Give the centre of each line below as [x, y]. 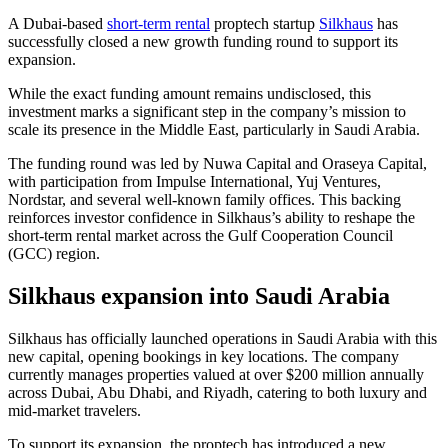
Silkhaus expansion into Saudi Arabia [199, 295]
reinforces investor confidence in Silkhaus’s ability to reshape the [211, 217]
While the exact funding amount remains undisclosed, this [189, 93]
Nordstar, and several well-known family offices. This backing [204, 199]
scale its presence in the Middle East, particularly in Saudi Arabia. [216, 129]
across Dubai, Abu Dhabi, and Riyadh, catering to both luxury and [217, 392]
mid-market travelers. [74, 410]
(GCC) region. [54, 253]
